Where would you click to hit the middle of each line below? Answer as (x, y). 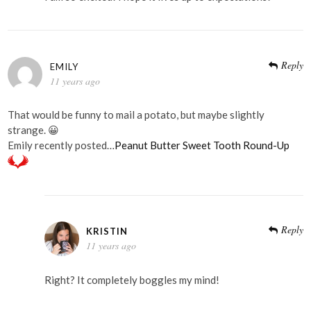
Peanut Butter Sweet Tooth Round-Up (202, 145)
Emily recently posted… (61, 145)
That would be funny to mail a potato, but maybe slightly (136, 115)
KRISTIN (107, 232)
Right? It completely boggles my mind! (132, 279)
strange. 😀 (34, 130)
